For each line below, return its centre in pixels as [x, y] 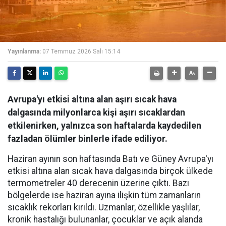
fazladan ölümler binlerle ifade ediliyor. [88, 139]
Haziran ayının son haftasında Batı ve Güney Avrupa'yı [110, 159]
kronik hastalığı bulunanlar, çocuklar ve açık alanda [105, 219]
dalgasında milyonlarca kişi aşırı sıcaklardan [96, 112]
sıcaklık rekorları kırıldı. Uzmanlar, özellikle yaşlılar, [104, 207]
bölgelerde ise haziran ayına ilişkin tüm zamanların [104, 195]
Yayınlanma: [24, 51]
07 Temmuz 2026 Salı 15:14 [81, 51]
